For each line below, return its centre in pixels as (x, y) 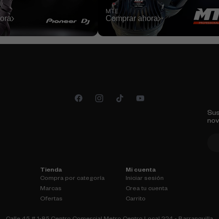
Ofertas (51, 200)
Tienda (51, 171)
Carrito (136, 200)
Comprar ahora (132, 19)
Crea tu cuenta (147, 189)
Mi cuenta (141, 171)
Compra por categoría (72, 179)
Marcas (51, 189)
